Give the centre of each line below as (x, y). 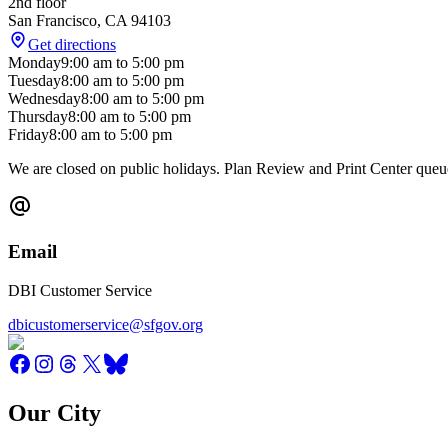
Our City (54, 412)
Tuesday (34, 81)
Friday (28, 135)
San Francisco (52, 21)
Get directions (72, 45)
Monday (34, 63)
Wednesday (44, 99)
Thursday (38, 117)
